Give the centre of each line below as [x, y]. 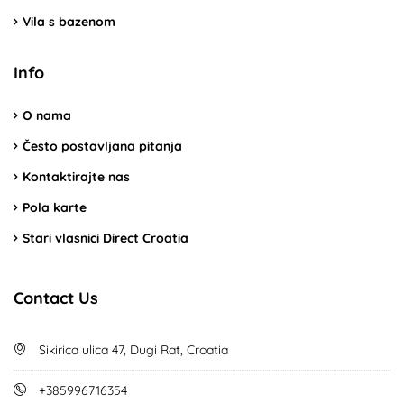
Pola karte [55, 207]
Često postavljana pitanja [102, 146]
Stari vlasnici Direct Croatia [106, 238]
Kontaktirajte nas [76, 176]
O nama [47, 115]
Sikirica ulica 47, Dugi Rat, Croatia [132, 349]
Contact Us [56, 298]
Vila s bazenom [69, 21]
